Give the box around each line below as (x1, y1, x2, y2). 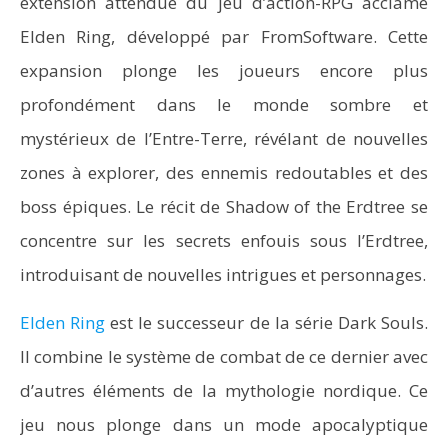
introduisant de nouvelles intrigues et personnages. (20, 263, 426, 286)
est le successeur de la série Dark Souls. (105, 311, 429, 334)
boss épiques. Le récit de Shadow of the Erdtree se (20, 195, 428, 218)
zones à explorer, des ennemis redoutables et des (20, 161, 428, 184)
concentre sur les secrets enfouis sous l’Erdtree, (20, 229, 428, 252)
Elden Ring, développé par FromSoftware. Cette (20, 25, 428, 48)
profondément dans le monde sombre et (20, 93, 428, 116)
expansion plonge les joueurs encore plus (20, 59, 428, 82)
